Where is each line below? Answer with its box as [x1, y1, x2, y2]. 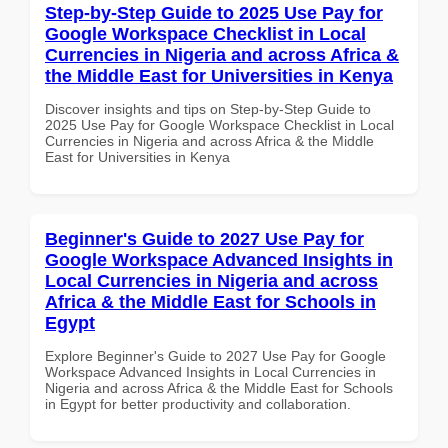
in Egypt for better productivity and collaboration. [45, 395, 351, 412]
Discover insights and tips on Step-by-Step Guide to [45, 100, 371, 117]
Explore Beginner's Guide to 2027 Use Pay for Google [45, 347, 386, 364]
